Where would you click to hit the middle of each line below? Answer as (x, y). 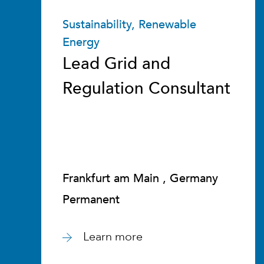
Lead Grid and (116, 64)
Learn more (113, 237)
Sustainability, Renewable (129, 24)
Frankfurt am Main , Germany (140, 178)
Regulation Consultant (146, 88)
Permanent (91, 199)
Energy (81, 42)
